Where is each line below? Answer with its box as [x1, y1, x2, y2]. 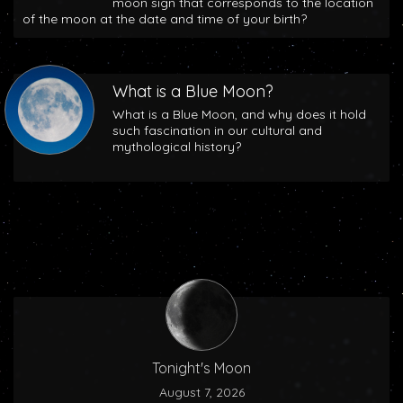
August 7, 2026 [158, 384, 245, 400]
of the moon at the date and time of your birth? [22, 11, 307, 27]
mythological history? [112, 139, 241, 155]
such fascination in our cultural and [112, 122, 322, 139]
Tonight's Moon [152, 359, 251, 377]
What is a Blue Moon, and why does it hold [112, 106, 366, 122]
